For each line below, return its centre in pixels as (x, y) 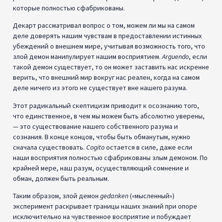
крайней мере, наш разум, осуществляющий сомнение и (101, 168)
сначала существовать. (50, 147)
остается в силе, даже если (148, 147)
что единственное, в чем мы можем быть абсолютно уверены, (109, 116)
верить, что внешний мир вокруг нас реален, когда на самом (106, 78)
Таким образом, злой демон (56, 196)
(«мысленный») (151, 196)
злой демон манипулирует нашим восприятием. (87, 57)
